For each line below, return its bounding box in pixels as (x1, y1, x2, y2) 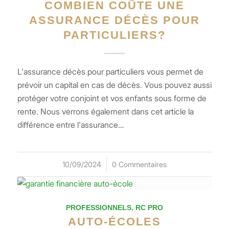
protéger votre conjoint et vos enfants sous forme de (17, 93, 207, 103)
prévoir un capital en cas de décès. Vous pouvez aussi (17, 79, 212, 90)
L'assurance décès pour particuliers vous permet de (17, 66, 203, 77)
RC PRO (135, 203, 163, 212)
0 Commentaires (111, 159, 167, 169)
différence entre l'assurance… (17, 119, 124, 130)
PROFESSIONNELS (65, 203, 131, 212)
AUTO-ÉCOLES (67, 215, 161, 228)
